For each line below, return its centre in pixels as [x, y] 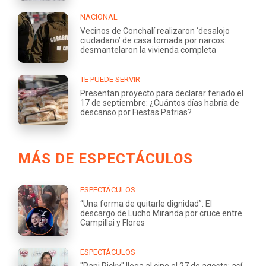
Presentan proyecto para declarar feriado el [162, 93]
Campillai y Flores [113, 222]
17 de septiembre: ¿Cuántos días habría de [160, 102]
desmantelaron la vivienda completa [148, 50]
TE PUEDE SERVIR [110, 79]
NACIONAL [99, 17]
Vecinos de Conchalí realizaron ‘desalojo [155, 31]
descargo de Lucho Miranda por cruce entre [161, 213]
